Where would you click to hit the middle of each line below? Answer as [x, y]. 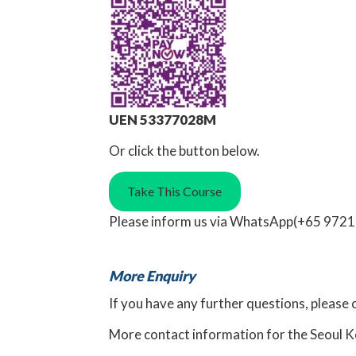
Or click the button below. [184, 151]
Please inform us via [169, 221]
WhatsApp [261, 221]
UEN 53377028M [163, 120]
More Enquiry [152, 275]
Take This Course [175, 192]
